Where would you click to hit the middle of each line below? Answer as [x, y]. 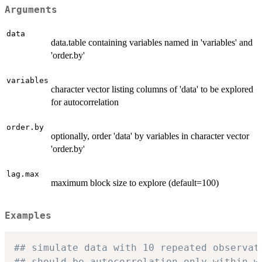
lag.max [23, 174]
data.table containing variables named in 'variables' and [152, 43]
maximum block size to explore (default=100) [135, 183]
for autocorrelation [85, 102]
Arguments [31, 10]
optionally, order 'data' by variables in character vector [150, 136]
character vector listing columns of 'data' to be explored [152, 89]
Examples [28, 216]
